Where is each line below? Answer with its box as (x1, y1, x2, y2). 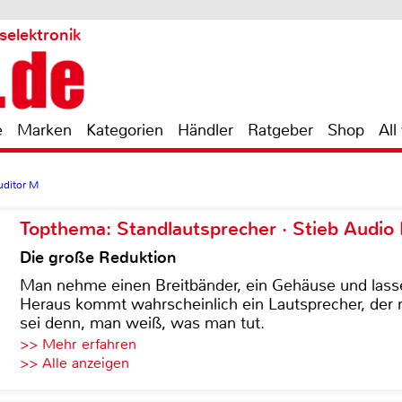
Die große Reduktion (20, 247, 177, 268)
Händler (178, 119, 233, 141)
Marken (17, 119, 72, 141)
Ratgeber (248, 119, 313, 141)
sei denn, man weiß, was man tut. (20, 312, 265, 334)
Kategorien (86, 119, 163, 141)
